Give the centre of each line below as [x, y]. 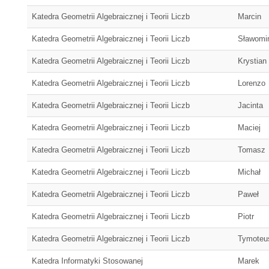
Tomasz [252, 150]
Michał [249, 172]
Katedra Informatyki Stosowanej [87, 261]
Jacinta [250, 105]
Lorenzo [252, 83]
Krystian [252, 61]
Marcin [249, 17]
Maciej [249, 128]
